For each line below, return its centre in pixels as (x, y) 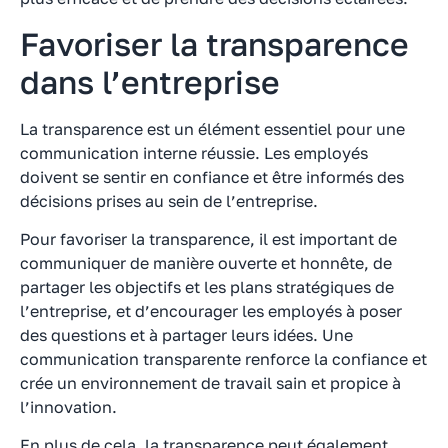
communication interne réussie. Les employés (194, 152)
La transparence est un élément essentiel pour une (212, 128)
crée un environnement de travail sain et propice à (210, 383)
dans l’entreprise (150, 81)
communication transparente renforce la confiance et (223, 359)
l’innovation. (68, 407)
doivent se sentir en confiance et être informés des (212, 176)
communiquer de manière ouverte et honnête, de (206, 263)
